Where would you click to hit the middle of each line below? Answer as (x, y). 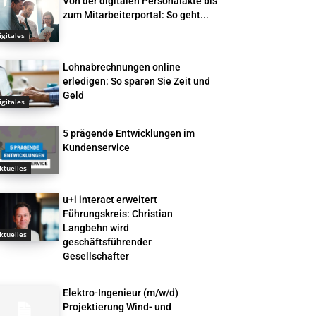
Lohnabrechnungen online (122, 67)
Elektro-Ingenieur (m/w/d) (121, 293)
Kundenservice (97, 148)
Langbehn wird (96, 228)
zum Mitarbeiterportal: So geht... (136, 15)
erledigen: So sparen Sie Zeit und (137, 81)
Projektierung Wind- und (117, 307)
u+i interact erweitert (110, 200)
